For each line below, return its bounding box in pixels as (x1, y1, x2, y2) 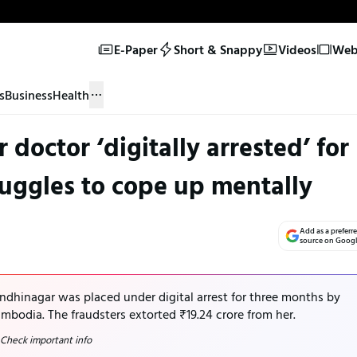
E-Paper (113, 39, 158, 59)
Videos (277, 39, 316, 59)
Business (5, 84, 53, 104)
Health (53, 84, 89, 104)
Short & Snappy (173, 39, 262, 59)
